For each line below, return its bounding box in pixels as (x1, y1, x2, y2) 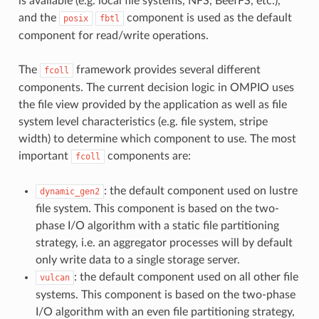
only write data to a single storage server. (35, 253, 240, 266)
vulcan (39, 272, 70, 283)
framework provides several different (73, 63, 261, 75)
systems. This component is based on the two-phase (35, 288, 296, 300)
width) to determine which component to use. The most (18, 132, 296, 145)
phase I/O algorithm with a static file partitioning (35, 219, 279, 231)
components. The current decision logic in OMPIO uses (18, 81, 294, 93)
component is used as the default (123, 11, 292, 23)
